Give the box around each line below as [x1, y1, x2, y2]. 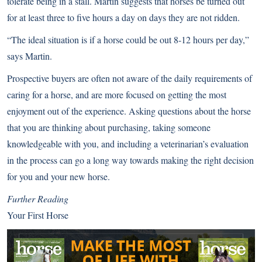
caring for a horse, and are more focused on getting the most [7, 88, 226, 101]
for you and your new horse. [7, 170, 110, 183]
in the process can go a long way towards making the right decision [7, 154, 254, 167]
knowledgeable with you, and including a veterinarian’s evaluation [7, 137, 249, 150]
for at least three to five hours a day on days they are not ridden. [7, 11, 240, 24]
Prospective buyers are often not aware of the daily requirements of [7, 72, 252, 85]
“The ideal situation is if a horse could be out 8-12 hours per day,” [7, 33, 249, 46]
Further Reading [7, 192, 68, 205]
